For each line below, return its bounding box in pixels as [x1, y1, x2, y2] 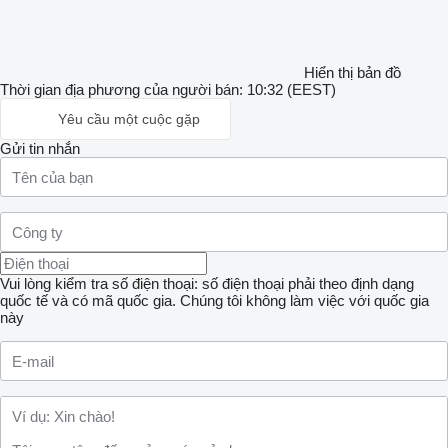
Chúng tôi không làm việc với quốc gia [180, 292, 429, 309]
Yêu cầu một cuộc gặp [58, 111, 200, 127]
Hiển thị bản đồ [304, 64, 401, 81]
